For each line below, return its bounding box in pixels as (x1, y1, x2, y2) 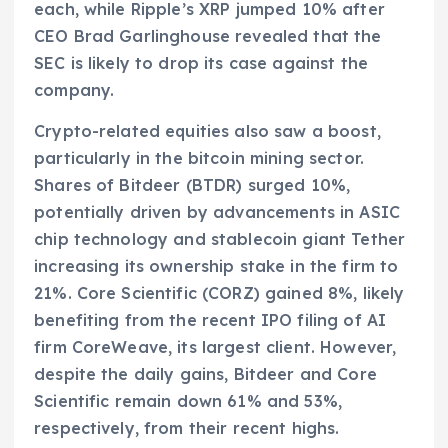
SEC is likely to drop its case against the (34, 52, 368, 73)
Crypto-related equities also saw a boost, (34, 120, 381, 141)
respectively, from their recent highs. (34, 417, 340, 438)
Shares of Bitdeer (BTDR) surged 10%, (34, 174, 351, 195)
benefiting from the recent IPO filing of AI (34, 309, 387, 330)
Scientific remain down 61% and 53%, (34, 390, 343, 411)
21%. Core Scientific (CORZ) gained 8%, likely (34, 282, 405, 303)
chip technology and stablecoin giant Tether (34, 228, 406, 249)
